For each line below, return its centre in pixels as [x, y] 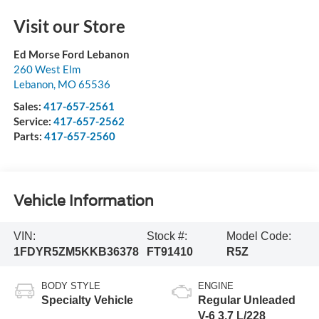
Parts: [28, 136]
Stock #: [167, 236]
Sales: [28, 106]
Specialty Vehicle [87, 300]
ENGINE [216, 286]
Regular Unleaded [247, 300]
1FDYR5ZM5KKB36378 [76, 251]
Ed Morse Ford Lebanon [71, 54]
